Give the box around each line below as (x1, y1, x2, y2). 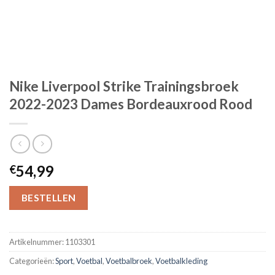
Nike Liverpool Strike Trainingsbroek (9, 78, 239, 95)
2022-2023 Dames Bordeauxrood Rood (9, 96, 252, 112)
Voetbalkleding (155, 255, 207, 266)
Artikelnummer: (9, 236, 65, 247)
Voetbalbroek (106, 255, 152, 266)
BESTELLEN (21, 192, 76, 203)
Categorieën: (9, 255, 55, 266)
